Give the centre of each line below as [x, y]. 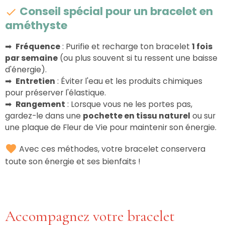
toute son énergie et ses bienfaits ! [73, 161]
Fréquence [38, 46]
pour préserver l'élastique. [55, 92]
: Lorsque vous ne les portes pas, [129, 104]
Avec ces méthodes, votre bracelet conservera [111, 149]
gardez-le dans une [44, 116]
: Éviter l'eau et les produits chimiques [129, 81]
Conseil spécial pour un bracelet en [115, 11]
